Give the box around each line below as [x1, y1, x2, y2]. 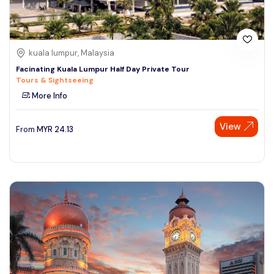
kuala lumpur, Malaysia [29, 47, 114, 58]
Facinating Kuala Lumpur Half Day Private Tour [16, 64, 190, 74]
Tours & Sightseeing [16, 75, 94, 85]
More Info [30, 90, 67, 101]
